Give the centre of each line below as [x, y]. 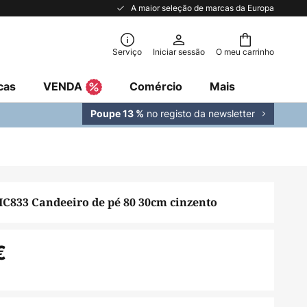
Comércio [156, 86]
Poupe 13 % [117, 113]
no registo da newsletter [199, 113]
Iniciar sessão [179, 52]
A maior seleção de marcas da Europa [202, 8]
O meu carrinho [245, 52]
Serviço [127, 52]
